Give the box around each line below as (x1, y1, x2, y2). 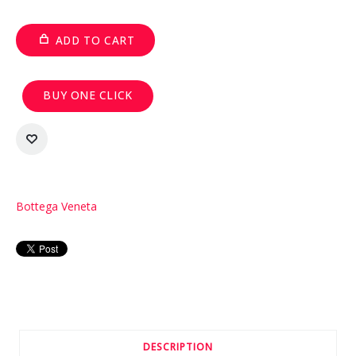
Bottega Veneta (15, 198, 97, 214)
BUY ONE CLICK (43, 87, 133, 103)
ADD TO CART (55, 32, 135, 48)
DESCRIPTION (143, 339, 213, 354)
